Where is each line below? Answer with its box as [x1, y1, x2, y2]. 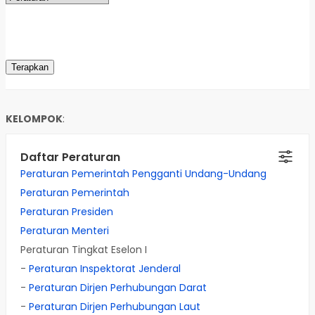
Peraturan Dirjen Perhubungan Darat [29, 281, 207, 295]
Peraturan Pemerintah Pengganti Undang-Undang [20, 167, 266, 181]
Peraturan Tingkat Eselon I [20, 243, 147, 257]
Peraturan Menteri [20, 224, 109, 238]
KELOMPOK [6, 112, 63, 127]
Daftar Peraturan [20, 149, 120, 166]
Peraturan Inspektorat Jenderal [29, 262, 181, 276]
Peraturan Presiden [20, 205, 113, 219]
